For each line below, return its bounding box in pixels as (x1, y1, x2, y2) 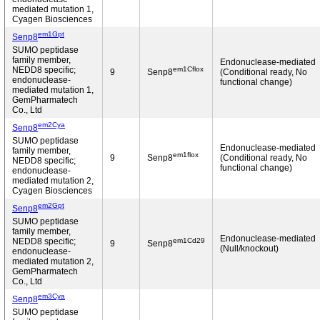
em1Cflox (173, 64, 204, 73)
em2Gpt (38, 201, 64, 209)
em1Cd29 (173, 236, 205, 244)
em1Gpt (38, 29, 64, 38)
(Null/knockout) (220, 244, 279, 254)
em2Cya (38, 120, 65, 129)
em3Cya (38, 291, 65, 300)
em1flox (173, 150, 199, 159)
